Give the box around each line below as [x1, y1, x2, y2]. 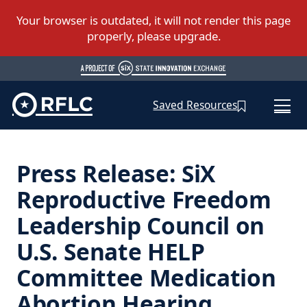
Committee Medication [16, 261, 276, 293]
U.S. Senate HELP [16, 235, 205, 267]
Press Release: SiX [16, 157, 215, 189]
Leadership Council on [16, 209, 265, 241]
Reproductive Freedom [16, 183, 271, 215]
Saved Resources [153, 97, 238, 113]
